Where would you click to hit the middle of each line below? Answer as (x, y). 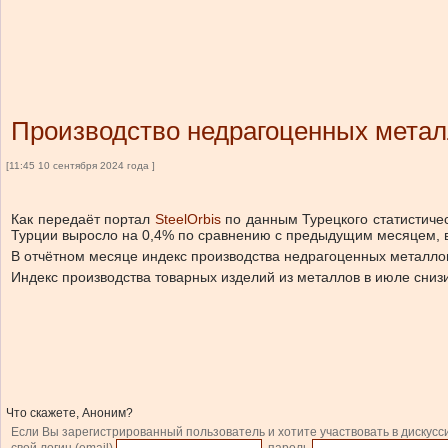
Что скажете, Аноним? (69, 413)
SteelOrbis (187, 219)
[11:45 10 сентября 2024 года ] (80, 165)
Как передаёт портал (83, 219)
